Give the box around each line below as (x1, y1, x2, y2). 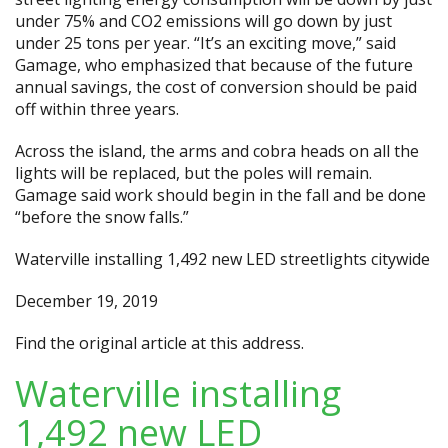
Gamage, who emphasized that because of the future (15, 54, 413, 76)
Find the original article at (15, 332, 210, 354)
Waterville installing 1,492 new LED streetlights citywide (15, 248, 430, 270)
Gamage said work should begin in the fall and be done (15, 184, 426, 206)
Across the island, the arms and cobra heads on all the (15, 140, 419, 162)
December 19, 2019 (15, 290, 158, 312)
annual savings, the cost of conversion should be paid (15, 76, 417, 98)
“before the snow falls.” (15, 206, 189, 228)
